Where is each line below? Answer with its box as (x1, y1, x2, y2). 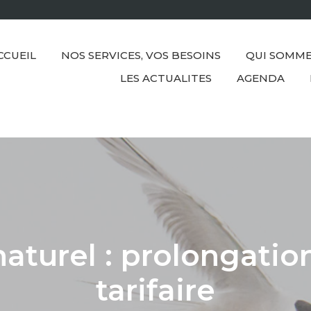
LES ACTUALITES (120, 72, 212, 85)
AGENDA (237, 72, 285, 85)
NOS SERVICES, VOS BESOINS (61, 49, 221, 62)
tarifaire (96, 271, 215, 308)
